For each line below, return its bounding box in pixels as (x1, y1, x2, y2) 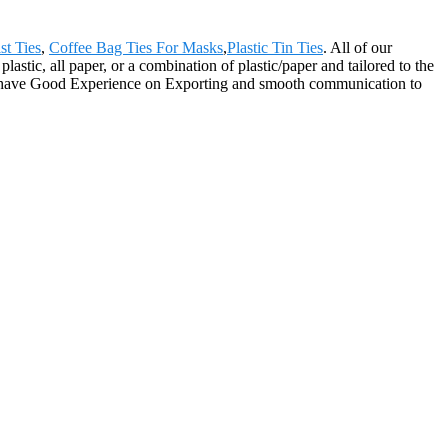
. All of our (323, 38, 392, 56)
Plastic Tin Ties (227, 38, 323, 56)
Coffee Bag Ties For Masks (49, 38, 223, 56)
